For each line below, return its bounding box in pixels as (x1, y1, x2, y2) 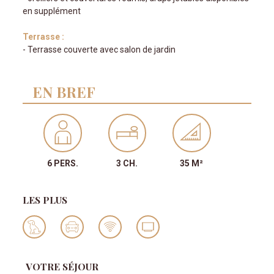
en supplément (23, 6, 81, 17)
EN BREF (32, 82, 96, 102)
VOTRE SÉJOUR (26, 259, 99, 273)
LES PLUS (23, 193, 68, 206)
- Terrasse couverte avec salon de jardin (23, 45, 176, 55)
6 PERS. (47, 158, 79, 168)
